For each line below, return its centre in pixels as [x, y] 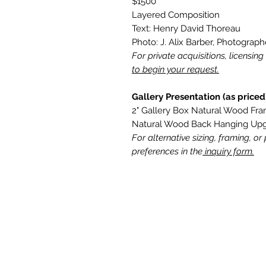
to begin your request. [175, 70]
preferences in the [167, 152]
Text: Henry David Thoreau [187, 29]
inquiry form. [228, 152]
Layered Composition [176, 15]
